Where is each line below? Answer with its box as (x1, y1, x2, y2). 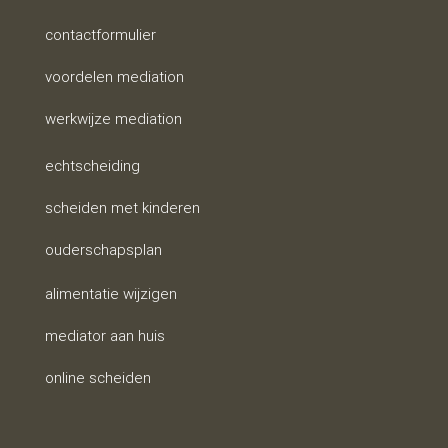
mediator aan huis (44, 326, 165, 346)
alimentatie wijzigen (44, 284, 177, 304)
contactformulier (44, 25, 156, 45)
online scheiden (44, 368, 151, 388)
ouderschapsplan (44, 240, 162, 260)
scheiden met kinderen (44, 198, 200, 218)
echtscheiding (44, 156, 140, 176)
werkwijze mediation (44, 109, 182, 129)
